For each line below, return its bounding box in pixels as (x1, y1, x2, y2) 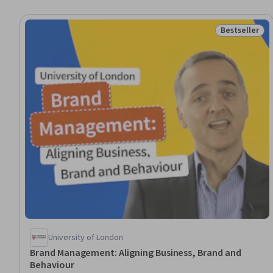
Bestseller (221, 24, 259, 37)
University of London (48, 231, 123, 244)
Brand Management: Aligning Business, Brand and (30, 246, 241, 260)
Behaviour (30, 258, 74, 272)
